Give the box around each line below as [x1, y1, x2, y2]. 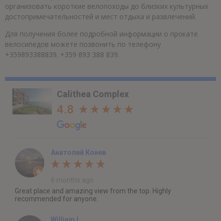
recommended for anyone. [15, 194, 98, 203]
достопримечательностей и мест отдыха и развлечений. [5, 11, 196, 21]
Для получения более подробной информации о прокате [5, 29, 198, 39]
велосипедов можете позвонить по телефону [5, 39, 161, 49]
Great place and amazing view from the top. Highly [15, 186, 171, 195]
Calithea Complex [57, 88, 129, 99]
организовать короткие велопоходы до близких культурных [5, 1, 208, 11]
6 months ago [51, 176, 94, 184]
